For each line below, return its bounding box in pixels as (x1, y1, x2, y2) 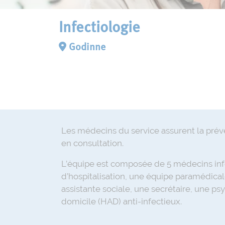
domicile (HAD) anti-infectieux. (61, 196, 182, 207)
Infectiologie (59, 21, 140, 36)
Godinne (66, 43, 105, 53)
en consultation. (61, 138, 124, 149)
